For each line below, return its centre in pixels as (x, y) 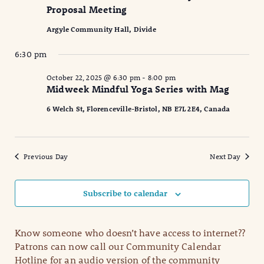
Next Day (225, 156)
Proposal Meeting (87, 9)
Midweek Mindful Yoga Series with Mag (138, 89)
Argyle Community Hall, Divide (101, 29)
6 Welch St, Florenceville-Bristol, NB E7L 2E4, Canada (138, 109)
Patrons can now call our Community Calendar (118, 246)
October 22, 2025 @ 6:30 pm (94, 77)
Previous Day (46, 156)
